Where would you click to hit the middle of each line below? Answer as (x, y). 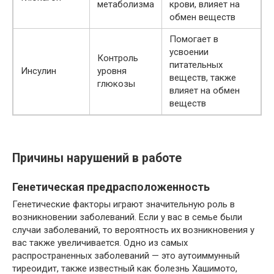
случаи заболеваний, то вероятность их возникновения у (133, 230)
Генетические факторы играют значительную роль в (124, 204)
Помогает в (194, 39)
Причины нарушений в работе (97, 158)
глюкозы (116, 84)
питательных (196, 65)
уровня (112, 71)
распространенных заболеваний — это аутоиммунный (126, 255)
